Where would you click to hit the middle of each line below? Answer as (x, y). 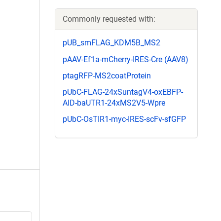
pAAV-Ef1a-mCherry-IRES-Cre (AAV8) (126, 59)
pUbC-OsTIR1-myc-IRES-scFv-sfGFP (124, 119)
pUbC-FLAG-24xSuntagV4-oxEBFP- (123, 92)
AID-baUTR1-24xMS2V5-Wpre (114, 103)
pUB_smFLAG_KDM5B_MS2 (111, 43)
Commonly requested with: (109, 19)
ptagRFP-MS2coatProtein (107, 75)
